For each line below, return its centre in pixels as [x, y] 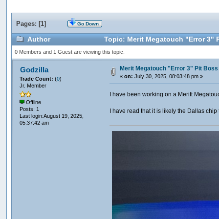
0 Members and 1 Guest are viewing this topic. [69, 52]
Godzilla [34, 69]
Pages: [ [29, 23]
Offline [33, 102]
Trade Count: [37, 78]
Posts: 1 [30, 109]
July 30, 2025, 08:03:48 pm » [168, 76]
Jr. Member [33, 85]
